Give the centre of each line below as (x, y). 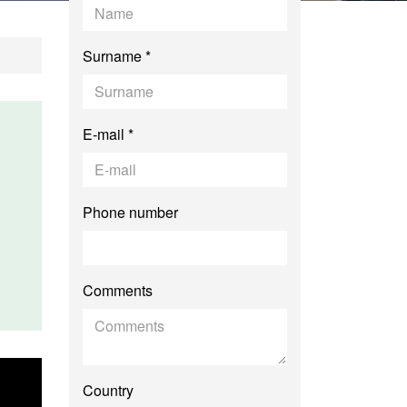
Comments (118, 290)
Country (108, 390)
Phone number (130, 212)
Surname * (117, 56)
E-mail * (108, 134)
